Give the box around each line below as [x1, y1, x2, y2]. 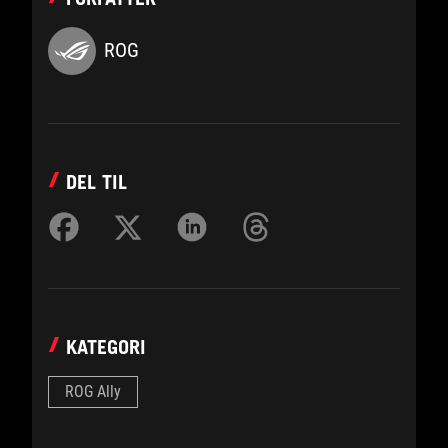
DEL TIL [66, 169, 127, 194]
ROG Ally [65, 381, 121, 401]
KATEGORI [66, 334, 146, 359]
